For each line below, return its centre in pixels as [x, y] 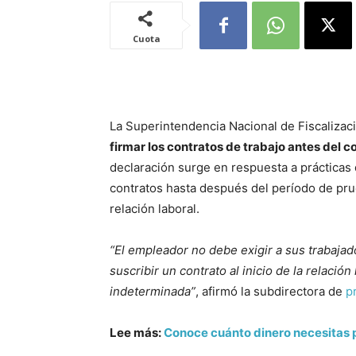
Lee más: [137, 333]
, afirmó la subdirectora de [271, 291]
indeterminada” [153, 291]
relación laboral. [155, 209]
